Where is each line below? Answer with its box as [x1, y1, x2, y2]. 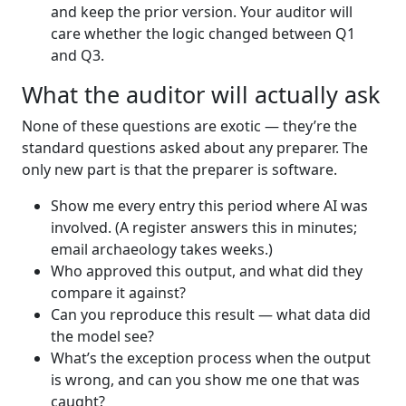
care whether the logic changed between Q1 [51, 23, 355, 43]
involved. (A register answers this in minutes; [51, 217, 357, 237]
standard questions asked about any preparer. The [22, 137, 368, 158]
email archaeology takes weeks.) [51, 238, 273, 259]
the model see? [51, 325, 154, 346]
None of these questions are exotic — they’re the [22, 115, 357, 136]
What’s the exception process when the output [51, 347, 371, 368]
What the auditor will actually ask [22, 78, 380, 110]
